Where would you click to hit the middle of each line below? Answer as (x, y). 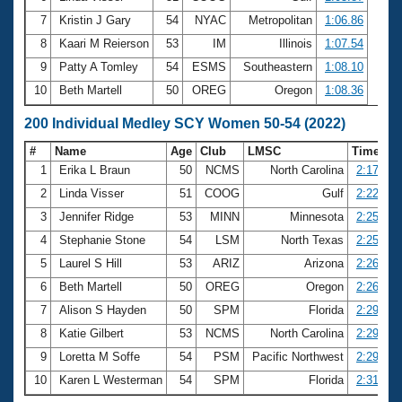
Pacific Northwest (298, 356)
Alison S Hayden (103, 310)
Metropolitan (280, 20)
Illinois (296, 43)
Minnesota (317, 216)
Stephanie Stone (102, 240)
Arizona (324, 263)
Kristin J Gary (95, 20)
